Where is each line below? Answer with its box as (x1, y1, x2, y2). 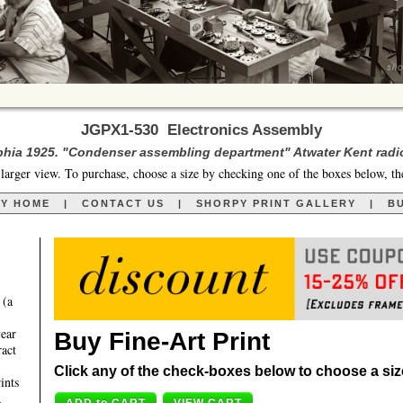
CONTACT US (81, 198, 165, 210)
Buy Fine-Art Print (54, 327, 270, 356)
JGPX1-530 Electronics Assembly (81, 121, 322, 139)
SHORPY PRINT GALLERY (195, 198, 356, 210)
